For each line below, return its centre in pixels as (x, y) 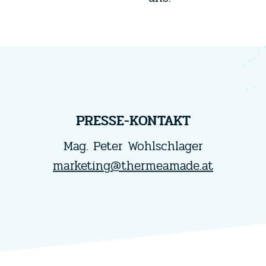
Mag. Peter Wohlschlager (133, 146)
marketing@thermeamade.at (133, 165)
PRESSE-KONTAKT (133, 121)
